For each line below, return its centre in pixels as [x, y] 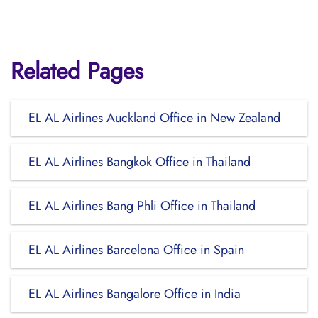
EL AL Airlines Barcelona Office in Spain [136, 250]
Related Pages [77, 71]
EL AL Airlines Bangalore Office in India [135, 294]
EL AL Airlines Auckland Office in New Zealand [154, 118]
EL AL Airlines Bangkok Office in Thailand [139, 162]
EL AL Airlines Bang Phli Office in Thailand [142, 206]
